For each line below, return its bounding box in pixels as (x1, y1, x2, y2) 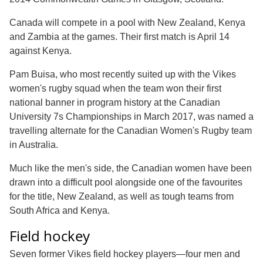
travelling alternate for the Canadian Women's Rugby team (9, 125, 252, 136)
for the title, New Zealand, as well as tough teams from (9, 191, 234, 201)
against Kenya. (9, 45, 72, 56)
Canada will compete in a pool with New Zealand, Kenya (9, 17, 245, 28)
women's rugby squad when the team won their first (9, 83, 221, 93)
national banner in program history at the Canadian (9, 97, 220, 107)
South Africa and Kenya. (9, 205, 110, 215)
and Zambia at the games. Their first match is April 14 (9, 31, 230, 42)
